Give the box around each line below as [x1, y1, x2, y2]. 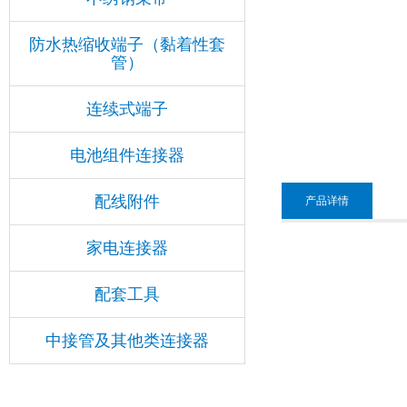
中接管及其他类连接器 [45, 331, 209, 350]
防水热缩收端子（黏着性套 [29, 35, 225, 54]
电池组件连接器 [70, 145, 184, 164]
